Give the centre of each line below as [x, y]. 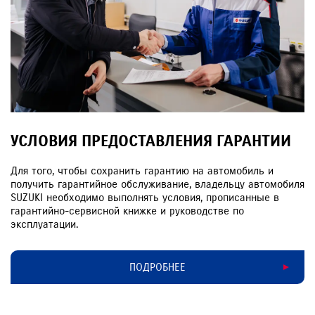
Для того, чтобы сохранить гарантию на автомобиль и [142, 171]
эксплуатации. [44, 225]
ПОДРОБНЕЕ [157, 267]
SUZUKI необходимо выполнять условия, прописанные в [145, 198]
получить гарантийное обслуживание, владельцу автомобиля [157, 185]
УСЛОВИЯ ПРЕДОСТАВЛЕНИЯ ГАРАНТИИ [151, 141]
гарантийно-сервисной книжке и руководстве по [127, 211]
